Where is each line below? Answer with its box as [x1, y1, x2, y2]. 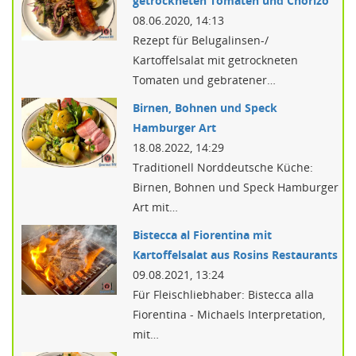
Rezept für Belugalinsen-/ [133, 33, 269, 48]
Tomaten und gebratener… [133, 72, 276, 87]
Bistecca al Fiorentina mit [133, 227, 272, 242]
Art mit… [133, 199, 178, 215]
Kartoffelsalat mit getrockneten [133, 52, 298, 68]
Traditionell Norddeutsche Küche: [133, 160, 313, 175]
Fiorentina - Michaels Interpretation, [133, 307, 325, 322]
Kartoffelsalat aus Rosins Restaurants [133, 247, 338, 262]
